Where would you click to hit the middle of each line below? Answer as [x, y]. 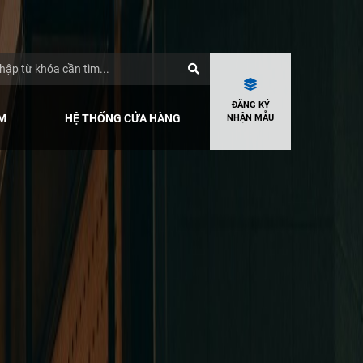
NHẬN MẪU [250, 118]
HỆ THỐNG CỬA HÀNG [123, 118]
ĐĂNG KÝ [250, 105]
